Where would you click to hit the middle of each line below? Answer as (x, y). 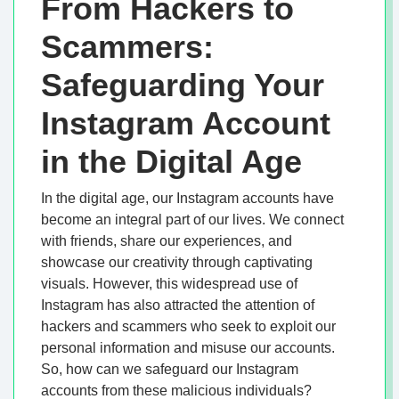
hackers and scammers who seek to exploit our (188, 327)
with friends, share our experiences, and (167, 241)
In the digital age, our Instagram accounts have (187, 199)
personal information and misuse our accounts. (188, 348)
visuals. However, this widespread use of (169, 284)
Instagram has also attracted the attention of (178, 305)
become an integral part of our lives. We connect (192, 220)
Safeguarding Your (183, 85)
